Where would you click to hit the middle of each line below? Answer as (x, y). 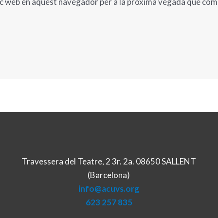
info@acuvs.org (109, 188)
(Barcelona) (109, 175)
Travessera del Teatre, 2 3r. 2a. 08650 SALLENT (109, 161)
